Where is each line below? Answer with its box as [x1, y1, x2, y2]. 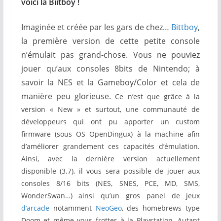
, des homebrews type [121, 203, 200, 213]
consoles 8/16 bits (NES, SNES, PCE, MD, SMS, [21, 178, 200, 188]
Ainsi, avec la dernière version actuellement [21, 153, 200, 163]
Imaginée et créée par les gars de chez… [21, 21, 172, 33]
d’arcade [21, 203, 49, 213]
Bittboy [171, 21, 198, 33]
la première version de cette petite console [21, 35, 200, 46]
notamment [49, 203, 96, 213]
